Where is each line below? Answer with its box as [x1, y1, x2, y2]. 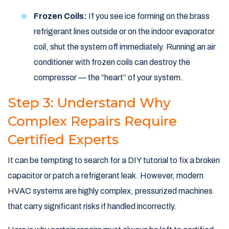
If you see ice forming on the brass [87, 12, 210, 21]
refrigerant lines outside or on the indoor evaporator [34, 27, 215, 36]
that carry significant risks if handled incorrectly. [8, 202, 176, 211]
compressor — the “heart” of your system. [34, 73, 183, 82]
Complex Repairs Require [8, 113, 177, 130]
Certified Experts [8, 131, 119, 148]
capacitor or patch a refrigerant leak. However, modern [8, 171, 203, 180]
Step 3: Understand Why [8, 95, 171, 111]
